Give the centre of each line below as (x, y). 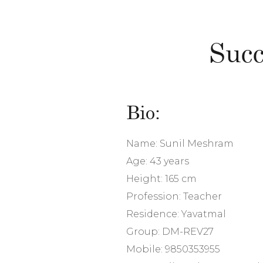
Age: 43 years (157, 161)
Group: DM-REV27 (170, 232)
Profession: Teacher (174, 196)
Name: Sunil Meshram (180, 144)
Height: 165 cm (161, 179)
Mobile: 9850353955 (173, 249)
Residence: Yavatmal (176, 214)
